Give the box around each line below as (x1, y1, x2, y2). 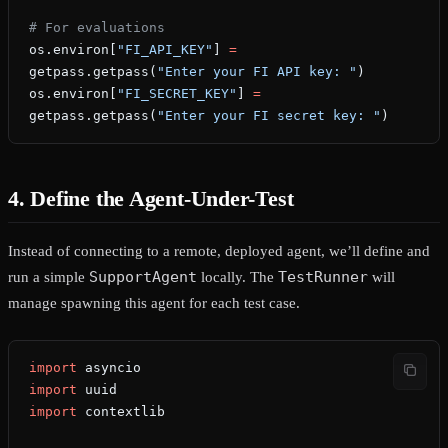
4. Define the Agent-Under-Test (8, 186, 294, 212)
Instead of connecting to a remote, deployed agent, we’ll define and (8, 243, 430, 260)
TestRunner (278, 268, 368, 287)
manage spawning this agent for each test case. (8, 295, 300, 312)
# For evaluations (29, 20, 165, 36)
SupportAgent (89, 268, 197, 287)
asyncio (77, 360, 141, 376)
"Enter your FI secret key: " (157, 108, 381, 124)
